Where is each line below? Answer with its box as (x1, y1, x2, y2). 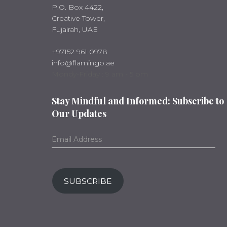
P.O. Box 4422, (52, 3, 103, 12)
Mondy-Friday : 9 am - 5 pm (52, 69, 148, 79)
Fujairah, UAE (52, 25, 98, 34)
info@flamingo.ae (52, 58, 115, 67)
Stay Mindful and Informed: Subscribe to (52, 95, 224, 107)
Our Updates (52, 107, 106, 120)
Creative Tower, (52, 14, 105, 23)
